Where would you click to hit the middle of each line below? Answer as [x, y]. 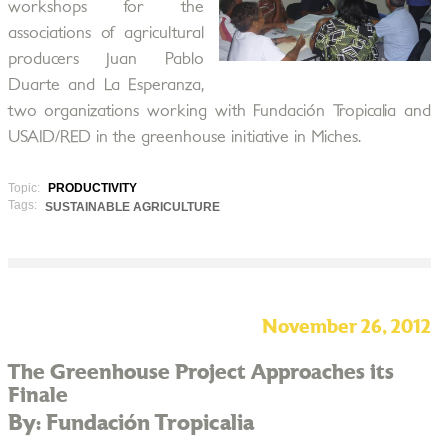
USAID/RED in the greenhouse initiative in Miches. [184, 137]
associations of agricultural [105, 33]
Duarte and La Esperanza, [105, 85]
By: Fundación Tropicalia [130, 423]
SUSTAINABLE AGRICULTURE [132, 207]
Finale [37, 395]
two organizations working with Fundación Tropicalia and [219, 111]
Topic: [25, 188]
